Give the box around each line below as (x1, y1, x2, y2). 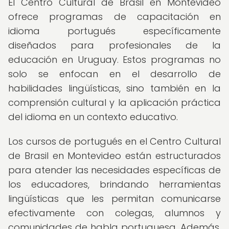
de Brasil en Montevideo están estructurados (8, 149, 221, 162)
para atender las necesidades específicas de (8, 164, 221, 176)
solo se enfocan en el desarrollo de (8, 67, 221, 80)
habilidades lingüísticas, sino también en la (8, 82, 221, 95)
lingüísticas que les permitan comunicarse (8, 192, 221, 205)
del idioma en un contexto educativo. (8, 110, 178, 123)
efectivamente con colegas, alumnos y (8, 207, 221, 219)
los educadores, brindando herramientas (8, 178, 221, 191)
